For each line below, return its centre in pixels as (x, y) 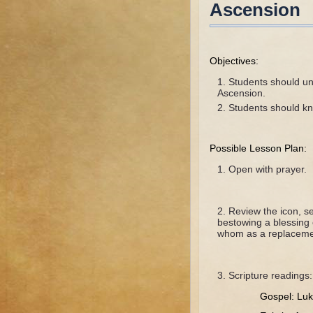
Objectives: (234, 61)
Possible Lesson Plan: (258, 148)
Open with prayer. (268, 169)
